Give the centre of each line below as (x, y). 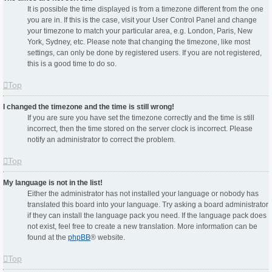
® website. (108, 238)
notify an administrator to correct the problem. (101, 140)
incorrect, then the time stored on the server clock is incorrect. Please (140, 129)
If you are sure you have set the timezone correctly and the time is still (141, 118)
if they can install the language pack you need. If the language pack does (147, 216)
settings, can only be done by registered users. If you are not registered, (144, 53)
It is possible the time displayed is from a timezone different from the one (145, 9)
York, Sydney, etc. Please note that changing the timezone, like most (139, 42)
